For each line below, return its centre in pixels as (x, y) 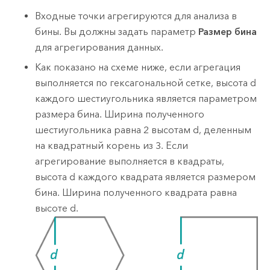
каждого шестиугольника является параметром (146, 98)
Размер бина (228, 32)
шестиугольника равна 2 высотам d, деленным (143, 130)
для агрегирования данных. (99, 48)
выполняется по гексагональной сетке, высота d (146, 83)
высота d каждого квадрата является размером (146, 177)
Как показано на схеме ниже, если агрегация (138, 67)
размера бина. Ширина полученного (120, 114)
